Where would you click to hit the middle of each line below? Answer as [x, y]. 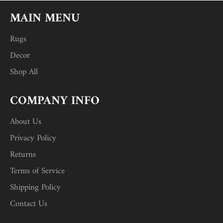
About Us [26, 122]
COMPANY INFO [55, 101]
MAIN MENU [45, 18]
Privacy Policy [33, 138]
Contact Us [29, 204]
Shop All [24, 72]
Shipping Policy [35, 187]
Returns [23, 155]
